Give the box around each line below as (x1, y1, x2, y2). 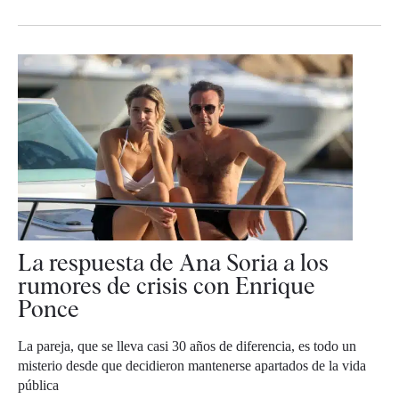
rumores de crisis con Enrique (18, 272, 315, 300)
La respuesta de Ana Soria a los (18, 248, 329, 277)
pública (18, 378, 59, 394)
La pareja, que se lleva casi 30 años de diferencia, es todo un (18, 338, 356, 354)
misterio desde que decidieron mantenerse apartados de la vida (18, 358, 366, 374)
